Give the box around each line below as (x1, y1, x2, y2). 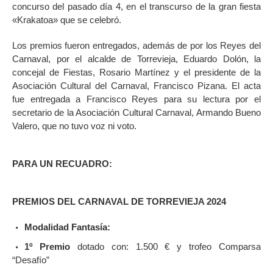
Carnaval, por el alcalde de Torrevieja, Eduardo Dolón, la (12, 53, 261, 64)
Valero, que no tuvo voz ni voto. (12, 120, 136, 131)
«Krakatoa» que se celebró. (12, 14, 121, 25)
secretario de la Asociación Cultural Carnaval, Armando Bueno (12, 107, 261, 118)
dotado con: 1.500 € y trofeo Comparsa (69, 241, 261, 252)
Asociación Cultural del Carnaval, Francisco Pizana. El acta (12, 80, 261, 91)
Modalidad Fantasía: (24, 221, 110, 232)
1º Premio (24, 241, 70, 252)
